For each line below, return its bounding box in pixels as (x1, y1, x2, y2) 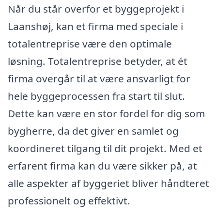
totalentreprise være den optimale (8, 36, 172, 50)
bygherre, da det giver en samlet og (8, 124, 179, 138)
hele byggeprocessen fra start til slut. (8, 89, 185, 103)
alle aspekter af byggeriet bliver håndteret (8, 176, 209, 190)
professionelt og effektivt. (8, 193, 130, 207)
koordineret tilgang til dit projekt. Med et (8, 141, 202, 155)
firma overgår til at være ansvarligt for (8, 71, 190, 85)
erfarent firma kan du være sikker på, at (8, 158, 197, 172)
